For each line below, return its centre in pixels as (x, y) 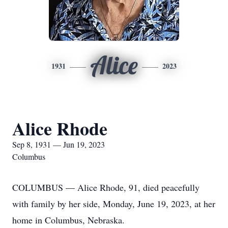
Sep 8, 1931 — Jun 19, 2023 (59, 144)
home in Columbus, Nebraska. (68, 220)
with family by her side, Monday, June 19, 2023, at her (114, 204)
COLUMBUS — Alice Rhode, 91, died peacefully (106, 187)
